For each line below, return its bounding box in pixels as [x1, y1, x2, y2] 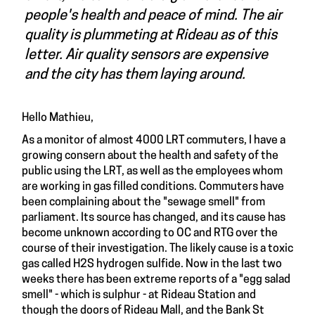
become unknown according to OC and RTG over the [22, 228, 278, 240]
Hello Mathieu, [22, 112, 94, 124]
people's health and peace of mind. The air [25, 9, 282, 24]
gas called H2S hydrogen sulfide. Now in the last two [22, 259, 282, 271]
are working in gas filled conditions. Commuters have [22, 181, 284, 193]
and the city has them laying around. [25, 68, 248, 83]
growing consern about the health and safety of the [22, 150, 278, 162]
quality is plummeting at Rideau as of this [25, 29, 277, 44]
